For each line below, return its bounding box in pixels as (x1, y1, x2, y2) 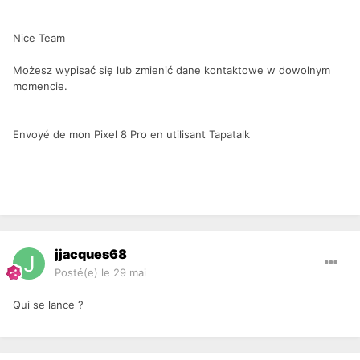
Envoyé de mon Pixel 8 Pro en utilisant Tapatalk (13, 128, 250, 141)
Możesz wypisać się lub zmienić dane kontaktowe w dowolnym (13, 63, 330, 77)
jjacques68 (55, 246, 127, 263)
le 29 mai (101, 266, 146, 280)
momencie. (13, 80, 67, 93)
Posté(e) (55, 266, 101, 280)
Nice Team (13, 31, 65, 45)
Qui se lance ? (13, 298, 84, 312)
